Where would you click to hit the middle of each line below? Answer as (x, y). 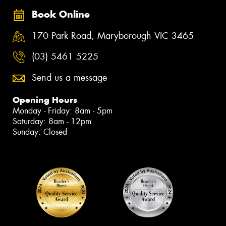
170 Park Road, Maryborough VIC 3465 (113, 36)
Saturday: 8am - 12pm (52, 122)
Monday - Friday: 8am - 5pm (63, 111)
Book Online (61, 15)
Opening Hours (45, 100)
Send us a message (69, 78)
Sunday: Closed (40, 132)
